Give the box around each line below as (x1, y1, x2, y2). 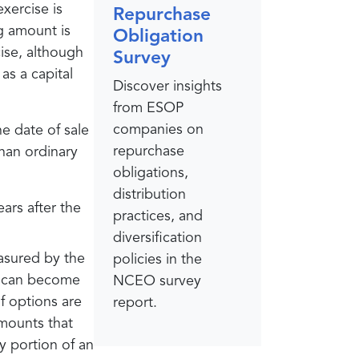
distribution (113, 187, 186, 202)
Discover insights (113, 79, 222, 94)
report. (113, 295, 157, 310)
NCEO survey (113, 273, 201, 288)
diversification (113, 230, 202, 245)
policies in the (113, 252, 202, 267)
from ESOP (113, 100, 184, 115)
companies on (113, 122, 204, 137)
